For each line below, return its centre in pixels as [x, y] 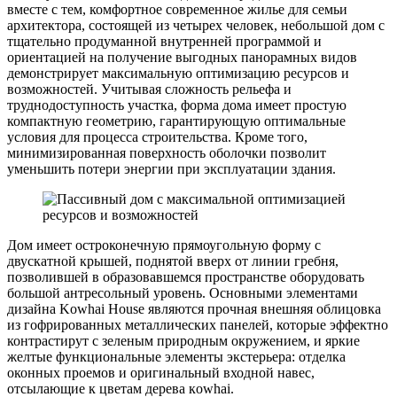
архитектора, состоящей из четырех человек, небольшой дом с [196, 25]
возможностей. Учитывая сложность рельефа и [149, 89]
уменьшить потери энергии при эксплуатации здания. [171, 168]
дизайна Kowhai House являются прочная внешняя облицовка [194, 308]
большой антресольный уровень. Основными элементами [183, 292]
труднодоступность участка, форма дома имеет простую [177, 105]
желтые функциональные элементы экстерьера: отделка [176, 356]
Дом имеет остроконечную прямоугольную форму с [164, 245]
